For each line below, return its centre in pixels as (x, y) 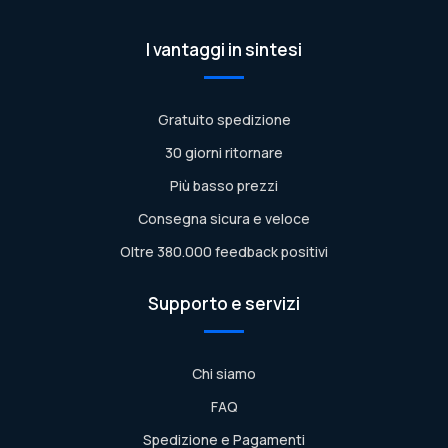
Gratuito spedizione (224, 120)
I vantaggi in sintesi (224, 50)
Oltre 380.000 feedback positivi (224, 252)
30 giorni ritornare (224, 153)
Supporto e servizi (224, 304)
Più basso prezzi (224, 186)
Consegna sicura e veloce (224, 219)
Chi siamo (224, 374)
